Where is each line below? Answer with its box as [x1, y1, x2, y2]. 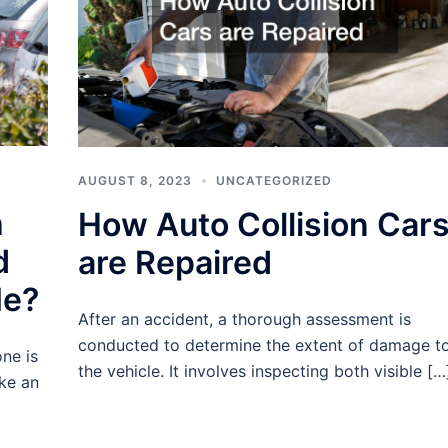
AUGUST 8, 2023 [77, 172, 192, 188]
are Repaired [77, 242, 272, 282]
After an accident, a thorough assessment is [77, 308, 411, 329]
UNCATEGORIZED [215, 172, 332, 188]
